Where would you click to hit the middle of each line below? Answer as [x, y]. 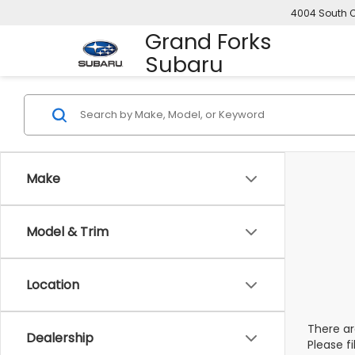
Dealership [60, 338]
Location [53, 285]
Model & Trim [67, 232]
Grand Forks [208, 42]
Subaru [184, 65]
